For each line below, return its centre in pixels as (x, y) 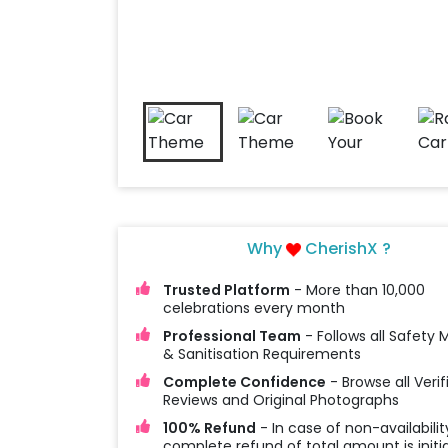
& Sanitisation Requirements (261, 354)
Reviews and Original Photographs (280, 400)
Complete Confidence (244, 382)
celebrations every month (253, 308)
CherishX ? (346, 249)
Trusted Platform (226, 290)
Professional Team (231, 336)
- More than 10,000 (357, 290)
